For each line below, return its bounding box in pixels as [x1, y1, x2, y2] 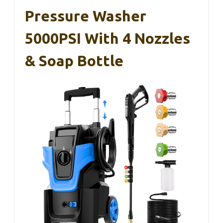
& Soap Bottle [25, 52, 123, 69]
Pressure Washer [25, 7, 146, 24]
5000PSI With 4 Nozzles [25, 29, 190, 47]
